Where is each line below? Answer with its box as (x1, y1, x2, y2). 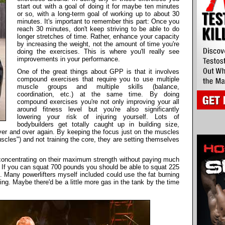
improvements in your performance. (17, 55, 120, 63)
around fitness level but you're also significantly (17, 105, 179, 113)
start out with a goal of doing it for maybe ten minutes (17, 2, 179, 10)
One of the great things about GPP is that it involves (17, 67, 179, 75)
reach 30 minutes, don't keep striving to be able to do (17, 25, 179, 33)
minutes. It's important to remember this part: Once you (17, 17, 179, 25)
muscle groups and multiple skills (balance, (17, 82, 179, 90)
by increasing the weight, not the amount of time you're (17, 40, 179, 48)
